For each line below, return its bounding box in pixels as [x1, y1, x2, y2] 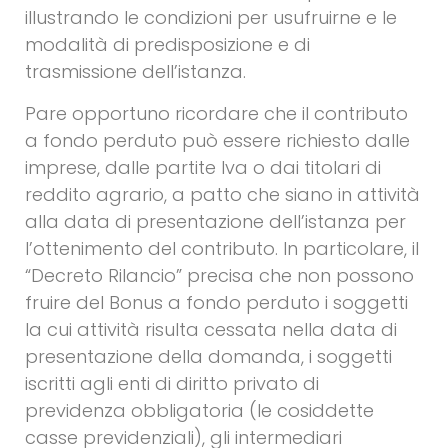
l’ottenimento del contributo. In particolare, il [25, 235, 419, 261]
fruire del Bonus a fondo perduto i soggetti [25, 289, 408, 315]
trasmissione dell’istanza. [25, 59, 246, 85]
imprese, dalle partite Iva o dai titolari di [25, 154, 381, 180]
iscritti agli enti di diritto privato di [25, 370, 319, 396]
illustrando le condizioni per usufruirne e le [25, 5, 397, 31]
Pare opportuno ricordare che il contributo [25, 100, 408, 126]
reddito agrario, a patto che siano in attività [25, 181, 420, 207]
